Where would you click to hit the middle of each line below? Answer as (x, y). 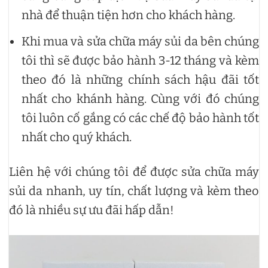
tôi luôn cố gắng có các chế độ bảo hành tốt (140, 118)
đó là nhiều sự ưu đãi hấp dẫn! (93, 210)
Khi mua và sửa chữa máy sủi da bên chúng (140, 41)
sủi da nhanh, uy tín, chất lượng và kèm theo (134, 191)
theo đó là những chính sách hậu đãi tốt (140, 79)
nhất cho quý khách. (77, 137)
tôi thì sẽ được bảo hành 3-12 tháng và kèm (140, 60)
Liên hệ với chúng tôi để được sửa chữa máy (134, 171)
